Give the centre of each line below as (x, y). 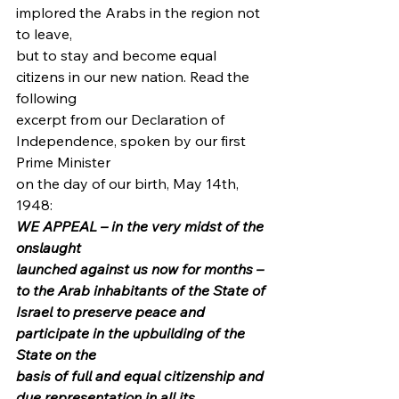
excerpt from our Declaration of (122, 119)
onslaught (49, 248)
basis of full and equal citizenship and (142, 376)
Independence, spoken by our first (133, 141)
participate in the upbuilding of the (132, 333)
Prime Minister (63, 162)
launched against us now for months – (142, 269)
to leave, (44, 34)
